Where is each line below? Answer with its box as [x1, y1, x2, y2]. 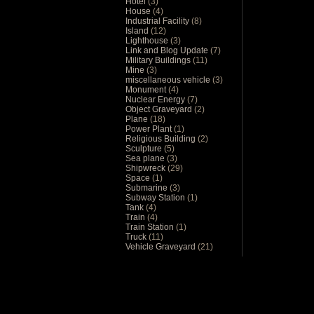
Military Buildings [125, 55, 193, 65]
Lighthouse [125, 35, 170, 46]
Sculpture [125, 143, 164, 153]
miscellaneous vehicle [125, 74, 212, 85]
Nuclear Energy [125, 94, 187, 104]
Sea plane [125, 153, 167, 163]
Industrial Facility [125, 15, 191, 26]
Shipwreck [125, 163, 168, 173]
